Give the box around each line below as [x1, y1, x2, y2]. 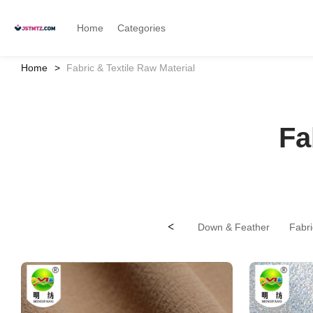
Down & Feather [197, 221, 270, 233]
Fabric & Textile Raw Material [66, 62, 195, 73]
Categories [117, 22, 166, 34]
